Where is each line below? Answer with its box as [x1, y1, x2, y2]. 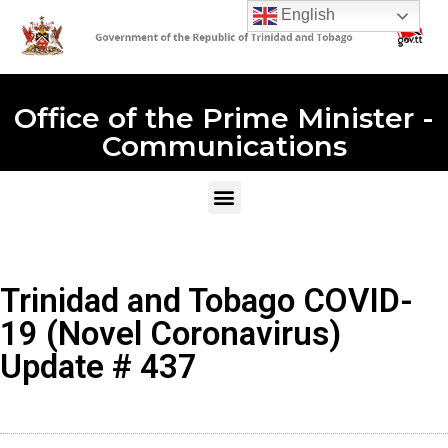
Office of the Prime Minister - [14, 100, 434, 135]
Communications [101, 128, 347, 163]
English [277, 6, 336, 24]
